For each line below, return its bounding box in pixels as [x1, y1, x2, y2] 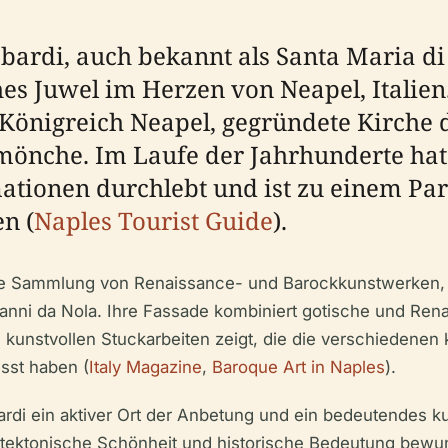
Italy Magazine [89, 357, 202, 377]
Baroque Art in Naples [212, 357, 385, 377]
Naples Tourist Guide [34, 204, 273, 237]
